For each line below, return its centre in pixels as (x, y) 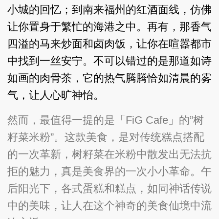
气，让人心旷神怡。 (56, 95)
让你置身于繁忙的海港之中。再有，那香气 (109, 26)
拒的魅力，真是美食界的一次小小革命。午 (109, 171)
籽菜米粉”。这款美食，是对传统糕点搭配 (106, 137)
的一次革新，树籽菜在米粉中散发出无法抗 (109, 154)
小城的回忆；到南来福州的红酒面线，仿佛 (109, 9)
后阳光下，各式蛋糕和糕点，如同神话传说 (109, 188)
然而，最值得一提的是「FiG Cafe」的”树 (106, 120)
